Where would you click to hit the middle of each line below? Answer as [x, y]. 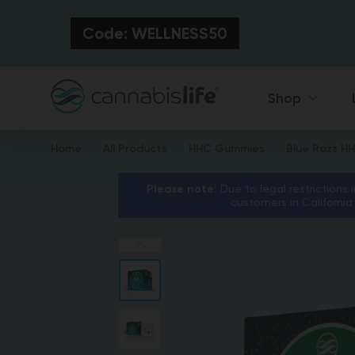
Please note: [182, 189]
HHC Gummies [227, 149]
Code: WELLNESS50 [155, 33]
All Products [135, 149]
